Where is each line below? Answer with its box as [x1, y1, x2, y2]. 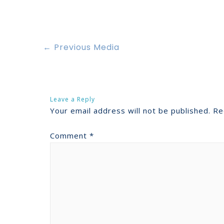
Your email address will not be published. [50, 105, 211, 116]
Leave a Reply [50, 95, 95, 104]
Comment [50, 130, 90, 140]
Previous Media [51, 41, 119, 53]
